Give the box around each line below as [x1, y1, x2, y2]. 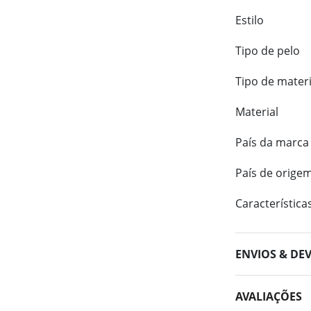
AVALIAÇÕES [235, 288, 303, 304]
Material [235, 104, 279, 119]
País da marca [235, 135, 310, 150]
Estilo [235, 12, 264, 28]
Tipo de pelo [235, 43, 301, 58]
